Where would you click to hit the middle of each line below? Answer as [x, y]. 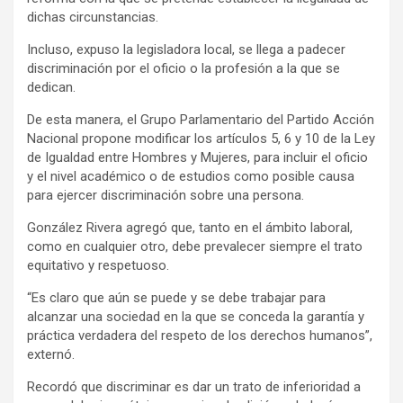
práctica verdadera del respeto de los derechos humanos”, [200, 335]
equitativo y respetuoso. [98, 265]
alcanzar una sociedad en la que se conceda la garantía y [196, 316]
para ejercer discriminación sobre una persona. [166, 195]
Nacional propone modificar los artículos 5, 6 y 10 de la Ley [201, 138]
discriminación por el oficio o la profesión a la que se [184, 68]
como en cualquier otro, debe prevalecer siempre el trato [195, 246]
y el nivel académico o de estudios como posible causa [191, 176]
